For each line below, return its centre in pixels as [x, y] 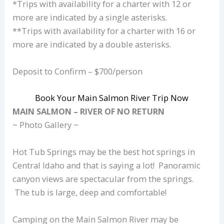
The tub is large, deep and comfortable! [90, 192]
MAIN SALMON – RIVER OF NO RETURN [90, 111]
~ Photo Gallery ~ [46, 125]
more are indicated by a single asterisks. [90, 17]
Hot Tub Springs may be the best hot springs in [104, 152]
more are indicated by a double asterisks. [92, 44]
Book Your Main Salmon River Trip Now [112, 98]
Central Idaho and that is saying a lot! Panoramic [107, 165]
